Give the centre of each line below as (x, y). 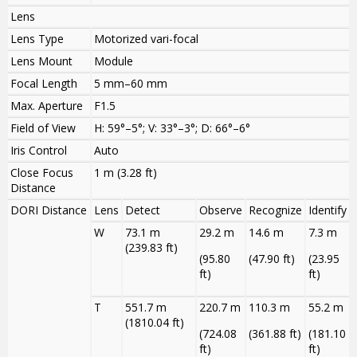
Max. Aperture (47, 106)
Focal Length (44, 84)
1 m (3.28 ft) (126, 173)
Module (114, 61)
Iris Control (39, 151)
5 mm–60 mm (131, 84)
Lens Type (37, 39)
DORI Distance (49, 210)
